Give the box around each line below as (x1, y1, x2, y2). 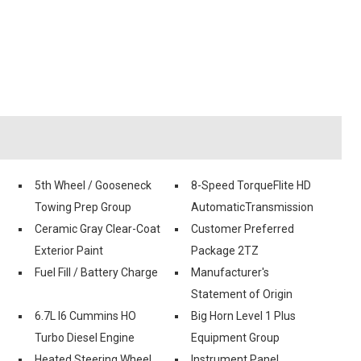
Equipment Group (191, 330, 280, 344)
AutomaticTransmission (191, 200, 313, 214)
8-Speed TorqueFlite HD (191, 178, 311, 192)
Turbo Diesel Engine (35, 330, 135, 344)
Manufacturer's (191, 265, 269, 279)
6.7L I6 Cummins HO (35, 309, 136, 322)
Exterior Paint (35, 243, 103, 257)
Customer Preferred (191, 222, 294, 235)
